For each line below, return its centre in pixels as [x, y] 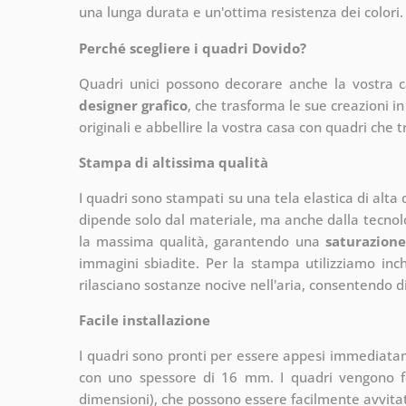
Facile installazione [145, 319]
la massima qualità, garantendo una [202, 241]
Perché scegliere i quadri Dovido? [193, 48]
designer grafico [133, 105]
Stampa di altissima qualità [174, 162]
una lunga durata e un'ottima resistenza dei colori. [241, 11]
